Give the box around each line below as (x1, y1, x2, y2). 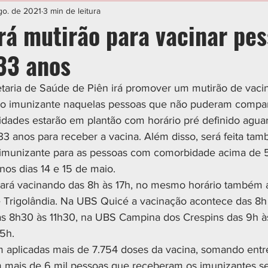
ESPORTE (35, 5, 72, 20)
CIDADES (96, 5, 133, 20)
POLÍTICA (157, 5, 195, 20)
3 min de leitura (43, 5, 100, 16)
